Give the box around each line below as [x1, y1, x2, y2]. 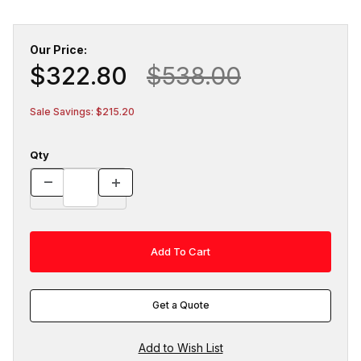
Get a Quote [151, 299, 210, 312]
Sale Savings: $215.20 [30, 105, 135, 118]
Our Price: [30, 42, 87, 56]
